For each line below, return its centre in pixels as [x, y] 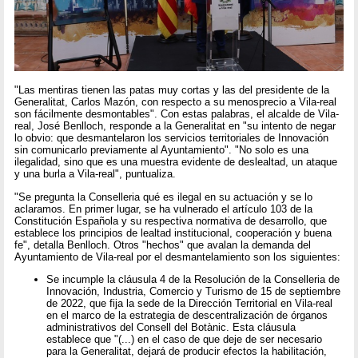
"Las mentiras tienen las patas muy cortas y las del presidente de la [172, 90]
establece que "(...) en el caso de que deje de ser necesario [185, 339]
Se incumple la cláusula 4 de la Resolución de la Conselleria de [193, 279]
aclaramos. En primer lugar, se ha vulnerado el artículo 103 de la [164, 209]
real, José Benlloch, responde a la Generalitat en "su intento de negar [175, 126]
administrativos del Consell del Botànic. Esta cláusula [171, 327]
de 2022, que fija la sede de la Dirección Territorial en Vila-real [190, 303]
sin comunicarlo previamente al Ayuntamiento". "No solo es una [162, 150]
